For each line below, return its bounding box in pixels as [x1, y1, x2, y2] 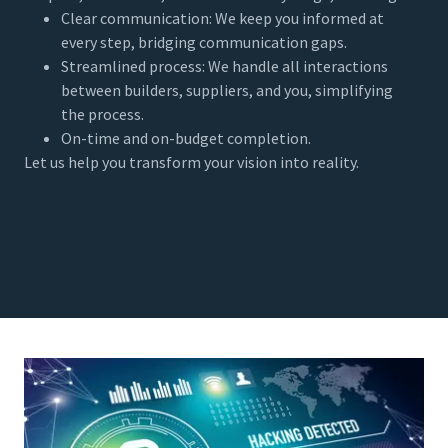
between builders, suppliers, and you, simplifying [60, 79, 393, 100]
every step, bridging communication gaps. [60, 31, 347, 52]
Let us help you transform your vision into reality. [24, 151, 359, 172]
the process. [60, 103, 144, 124]
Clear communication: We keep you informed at [60, 7, 384, 28]
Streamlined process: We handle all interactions [60, 55, 388, 76]
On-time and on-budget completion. [60, 127, 311, 148]
